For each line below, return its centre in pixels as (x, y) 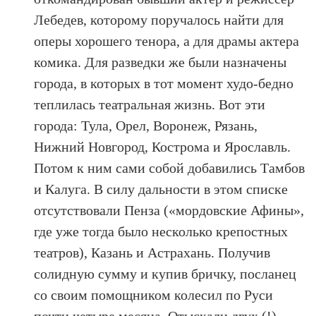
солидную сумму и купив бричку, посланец (165, 274)
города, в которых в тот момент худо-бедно (164, 83)
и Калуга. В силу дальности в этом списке (161, 189)
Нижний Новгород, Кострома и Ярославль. (163, 147)
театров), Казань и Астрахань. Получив (152, 253)
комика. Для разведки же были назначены (160, 62)
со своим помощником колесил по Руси (154, 295)
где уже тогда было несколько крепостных (161, 231)
